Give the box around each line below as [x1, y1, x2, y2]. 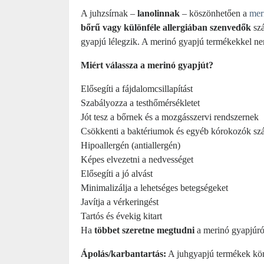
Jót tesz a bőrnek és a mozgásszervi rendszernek [81, 112, 259, 122]
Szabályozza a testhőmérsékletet [81, 98, 200, 108]
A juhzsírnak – [81, 8, 135, 18]
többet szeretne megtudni [94, 225, 194, 235]
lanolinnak [135, 8, 180, 18]
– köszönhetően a [180, 8, 249, 18]
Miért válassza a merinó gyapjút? [81, 60, 213, 70]
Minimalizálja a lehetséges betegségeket [81, 183, 228, 193]
